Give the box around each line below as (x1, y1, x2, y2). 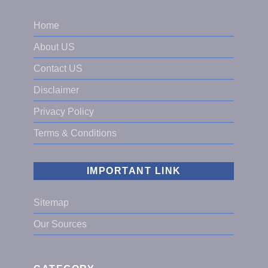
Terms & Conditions (33, 128, 117, 139)
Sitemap (33, 197, 69, 208)
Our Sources (33, 219, 87, 230)
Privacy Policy (33, 106, 95, 117)
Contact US (33, 63, 83, 74)
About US (33, 42, 75, 53)
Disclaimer (33, 85, 80, 96)
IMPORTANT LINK (86, 166, 181, 176)
